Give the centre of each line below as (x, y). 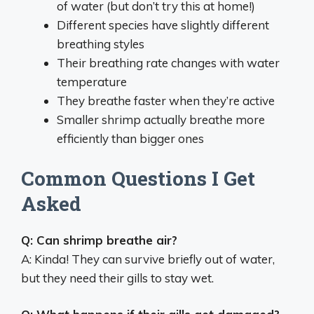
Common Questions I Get (138, 178)
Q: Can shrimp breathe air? (99, 240)
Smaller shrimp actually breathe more (161, 120)
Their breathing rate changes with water (168, 63)
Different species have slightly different (163, 25)
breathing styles (101, 44)
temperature (92, 82)
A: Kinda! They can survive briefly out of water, (148, 259)
